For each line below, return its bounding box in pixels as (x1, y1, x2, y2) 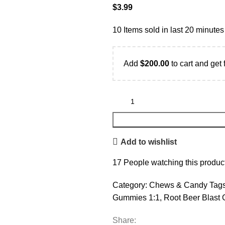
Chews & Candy (149, 181, 207, 189)
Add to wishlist (121, 137, 177, 146)
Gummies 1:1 (113, 193, 160, 202)
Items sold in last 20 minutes (124, 26, 224, 34)
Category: (113, 181, 147, 189)
